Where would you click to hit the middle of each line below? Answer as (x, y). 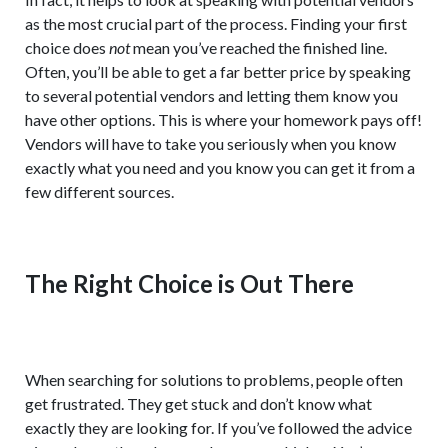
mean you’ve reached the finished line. (258, 48)
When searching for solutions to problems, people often (214, 380)
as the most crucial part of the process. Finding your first (216, 24)
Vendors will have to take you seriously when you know (210, 144)
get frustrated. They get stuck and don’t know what (198, 404)
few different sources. (99, 192)
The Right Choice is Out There (189, 284)
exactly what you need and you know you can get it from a (220, 168)
